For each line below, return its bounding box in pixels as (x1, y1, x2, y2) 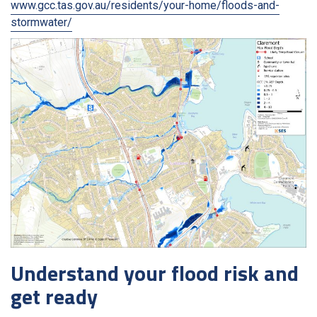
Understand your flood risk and (11, 256, 299, 289)
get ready (11, 279, 98, 313)
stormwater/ (11, 15, 72, 29)
